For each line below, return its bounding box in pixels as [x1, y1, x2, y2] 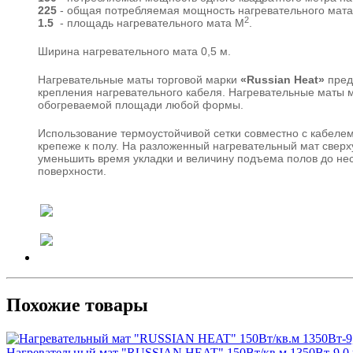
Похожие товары [6, 294, 148, 315]
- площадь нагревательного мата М [57, 16, 244, 29]
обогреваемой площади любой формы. [38, 98, 243, 111]
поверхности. [38, 164, 106, 177]
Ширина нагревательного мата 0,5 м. [38, 44, 231, 58]
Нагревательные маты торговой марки [38, 72, 240, 86]
